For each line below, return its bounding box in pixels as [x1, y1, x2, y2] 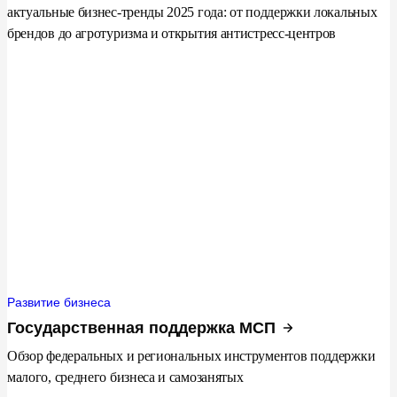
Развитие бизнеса [7, 295, 111, 310]
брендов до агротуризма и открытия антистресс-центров [7, 26, 337, 42]
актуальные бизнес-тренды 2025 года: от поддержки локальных [7, 4, 378, 20]
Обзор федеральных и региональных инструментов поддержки [7, 348, 376, 364]
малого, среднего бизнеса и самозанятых [7, 370, 244, 385]
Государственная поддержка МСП [7, 319, 276, 338]
